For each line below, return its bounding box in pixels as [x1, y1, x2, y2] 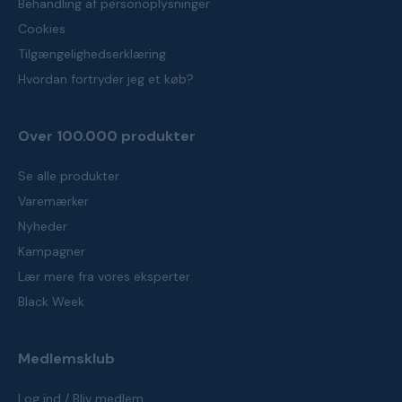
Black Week [18, 293, 84, 310]
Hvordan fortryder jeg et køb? [18, 71, 194, 87]
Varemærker [18, 193, 89, 209]
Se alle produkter [18, 168, 119, 184]
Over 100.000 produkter [18, 127, 196, 145]
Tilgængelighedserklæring [18, 46, 166, 62]
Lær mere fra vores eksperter [18, 268, 190, 284]
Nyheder [18, 218, 67, 234]
